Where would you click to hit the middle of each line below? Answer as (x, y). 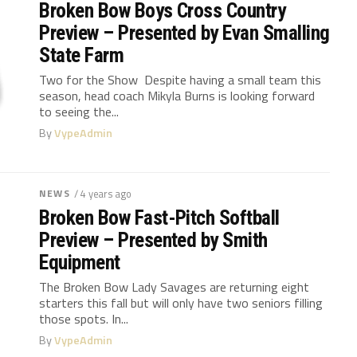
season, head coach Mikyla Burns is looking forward (177, 96)
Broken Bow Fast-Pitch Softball (159, 217)
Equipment (80, 262)
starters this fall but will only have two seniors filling (181, 302)
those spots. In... (84, 318)
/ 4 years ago (102, 193)
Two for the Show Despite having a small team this (180, 80)
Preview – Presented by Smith (153, 239)
